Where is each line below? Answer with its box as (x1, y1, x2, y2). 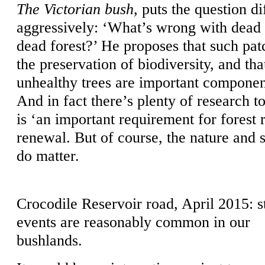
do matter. (17, 146, 79, 164)
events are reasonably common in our (17, 212, 250, 231)
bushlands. (17, 231, 82, 249)
